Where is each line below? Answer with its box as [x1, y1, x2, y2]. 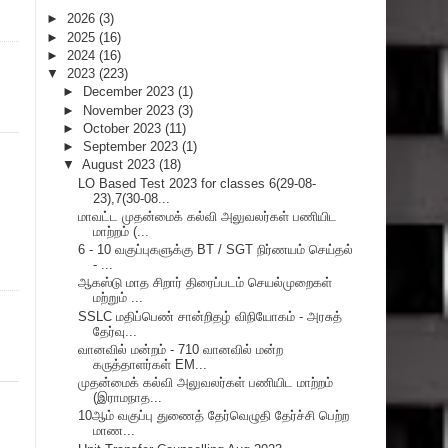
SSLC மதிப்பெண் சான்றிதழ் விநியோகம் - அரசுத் [78, 308, 343, 324]
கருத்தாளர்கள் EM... [93, 356, 208, 372]
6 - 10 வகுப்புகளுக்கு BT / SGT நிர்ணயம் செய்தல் [78, 242, 354, 257]
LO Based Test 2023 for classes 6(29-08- [78, 175, 317, 191]
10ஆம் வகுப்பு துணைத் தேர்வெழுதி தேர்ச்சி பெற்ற [78, 408, 350, 424]
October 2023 [82, 120, 165, 136]
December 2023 [82, 84, 178, 100]
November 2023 [82, 102, 178, 118]
